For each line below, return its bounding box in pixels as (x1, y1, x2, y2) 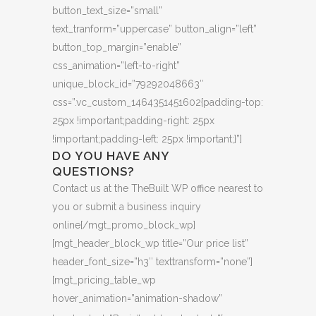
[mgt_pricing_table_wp (52, 274, 156, 286)
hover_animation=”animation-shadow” (52, 293, 222, 305)
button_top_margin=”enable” (52, 42, 181, 54)
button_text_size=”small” (52, 5, 162, 17)
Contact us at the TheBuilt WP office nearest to (52, 183, 263, 195)
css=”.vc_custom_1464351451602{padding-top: (52, 97, 263, 109)
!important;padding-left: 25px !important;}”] (52, 133, 242, 145)
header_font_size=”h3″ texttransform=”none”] (52, 256, 253, 268)
